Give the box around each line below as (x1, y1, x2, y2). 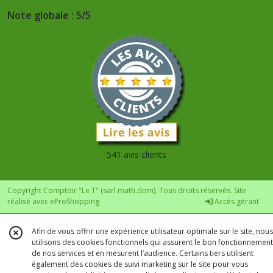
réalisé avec (7, 196, 50, 207)
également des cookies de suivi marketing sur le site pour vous (32, 259, 248, 269)
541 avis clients (107, 148, 166, 160)
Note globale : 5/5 (7, 8, 91, 22)
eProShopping (50, 196, 99, 207)
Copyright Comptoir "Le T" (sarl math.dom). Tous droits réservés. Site (7, 185, 246, 196)
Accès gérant (213, 196, 259, 207)
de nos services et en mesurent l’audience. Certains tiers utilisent (32, 248, 253, 258)
